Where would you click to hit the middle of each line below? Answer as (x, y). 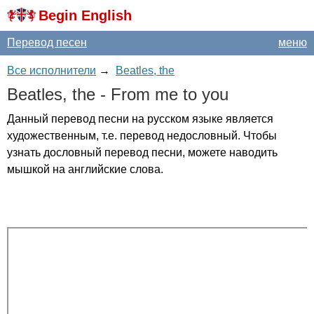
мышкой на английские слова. (85, 169)
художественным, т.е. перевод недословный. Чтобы (142, 136)
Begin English (85, 15)
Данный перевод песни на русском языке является (140, 119)
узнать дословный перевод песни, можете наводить (142, 152)
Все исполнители (52, 70)
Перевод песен (47, 42)
